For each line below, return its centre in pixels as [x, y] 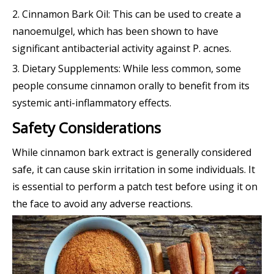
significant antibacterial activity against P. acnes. [122, 49]
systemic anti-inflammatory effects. [92, 103]
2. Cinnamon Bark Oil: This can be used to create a [127, 14]
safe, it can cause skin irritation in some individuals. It [134, 170]
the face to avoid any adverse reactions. [102, 204]
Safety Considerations [87, 128]
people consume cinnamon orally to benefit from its [131, 86]
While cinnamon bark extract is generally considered [132, 153]
